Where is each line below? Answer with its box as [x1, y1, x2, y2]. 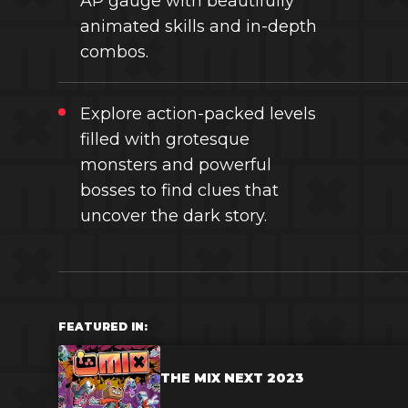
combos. [80, 42, 148, 62]
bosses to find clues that [80, 180, 279, 200]
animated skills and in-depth [80, 16, 317, 36]
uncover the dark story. [80, 206, 267, 226]
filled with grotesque [80, 129, 250, 149]
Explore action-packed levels [80, 104, 316, 124]
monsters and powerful [80, 155, 271, 175]
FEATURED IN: [58, 320, 148, 333]
